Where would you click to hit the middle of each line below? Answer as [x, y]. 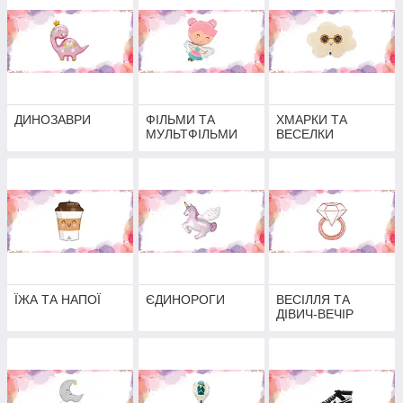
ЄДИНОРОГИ [185, 300]
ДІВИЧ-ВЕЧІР [315, 314]
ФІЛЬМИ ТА [180, 120]
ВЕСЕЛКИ [305, 134]
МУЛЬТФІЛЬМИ [191, 134]
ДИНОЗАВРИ [53, 120]
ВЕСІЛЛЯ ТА [313, 300]
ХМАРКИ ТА [312, 120]
